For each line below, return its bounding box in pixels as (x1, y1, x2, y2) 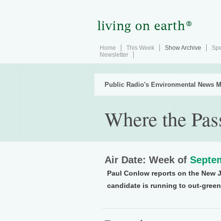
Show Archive (165, 44, 201, 51)
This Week (126, 44, 154, 51)
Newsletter (100, 51, 128, 58)
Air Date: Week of (105, 154, 190, 165)
